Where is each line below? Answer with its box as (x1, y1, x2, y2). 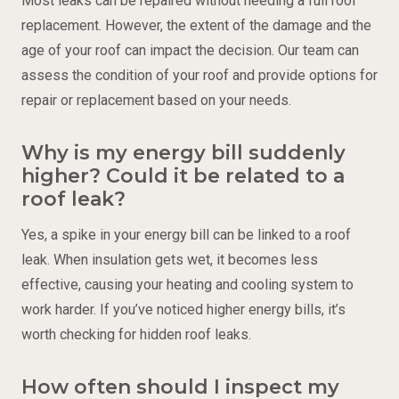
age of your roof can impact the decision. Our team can (21, 41, 359, 59)
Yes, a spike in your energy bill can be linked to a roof (21, 225, 351, 243)
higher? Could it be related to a (21, 163, 345, 188)
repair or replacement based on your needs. (21, 91, 291, 109)
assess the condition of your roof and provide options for (21, 66, 378, 84)
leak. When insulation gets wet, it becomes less (21, 250, 318, 268)
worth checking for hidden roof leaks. (21, 325, 251, 343)
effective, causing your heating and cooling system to (21, 275, 354, 293)
